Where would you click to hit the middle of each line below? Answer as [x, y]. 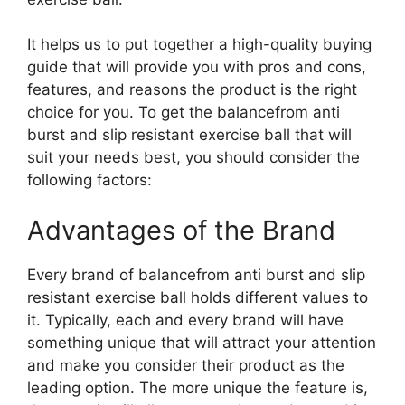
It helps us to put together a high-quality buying [199, 45]
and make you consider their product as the [186, 365]
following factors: [89, 180]
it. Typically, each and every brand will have [185, 320]
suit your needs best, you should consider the [193, 158]
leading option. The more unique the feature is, [198, 387]
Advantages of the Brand [181, 230]
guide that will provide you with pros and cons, [197, 67]
